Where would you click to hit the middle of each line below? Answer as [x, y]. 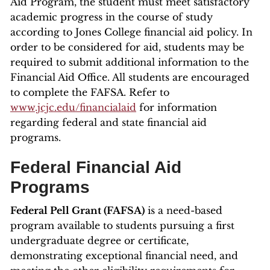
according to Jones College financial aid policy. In [131, 32]
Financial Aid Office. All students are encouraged [130, 77]
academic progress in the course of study [111, 17]
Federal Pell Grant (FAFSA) [77, 210]
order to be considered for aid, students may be [127, 47]
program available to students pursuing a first [122, 225]
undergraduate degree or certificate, [99, 240]
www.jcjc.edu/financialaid [73, 107]
